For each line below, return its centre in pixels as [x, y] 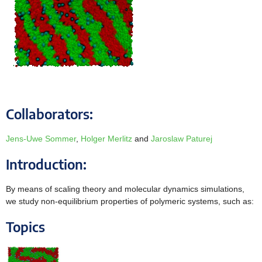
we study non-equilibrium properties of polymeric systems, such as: [130, 201]
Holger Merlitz [106, 139]
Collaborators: [49, 114]
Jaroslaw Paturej [182, 139]
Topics [25, 227]
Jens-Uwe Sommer [41, 139]
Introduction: [46, 164]
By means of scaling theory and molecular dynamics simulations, [125, 189]
